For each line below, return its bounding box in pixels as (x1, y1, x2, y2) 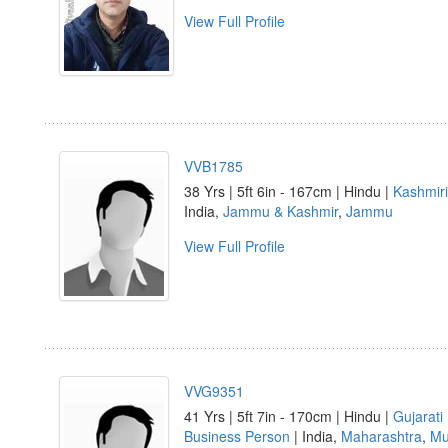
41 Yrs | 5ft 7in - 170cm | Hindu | (184, 406, 393, 426)
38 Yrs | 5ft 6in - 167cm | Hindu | (184, 181, 393, 201)
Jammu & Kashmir (223, 201, 338, 221)
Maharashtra (341, 426, 422, 446)
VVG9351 (184, 381, 244, 401)
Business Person (184, 426, 290, 446)
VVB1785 (184, 156, 243, 176)
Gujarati (393, 406, 443, 426)
